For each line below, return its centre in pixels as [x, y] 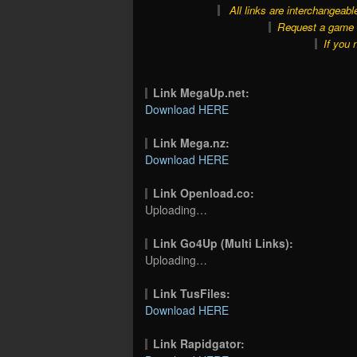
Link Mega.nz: [192, 142]
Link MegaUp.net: [202, 92]
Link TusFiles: [192, 293]
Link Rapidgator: [199, 343]
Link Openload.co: [204, 192]
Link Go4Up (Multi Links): [224, 243]
